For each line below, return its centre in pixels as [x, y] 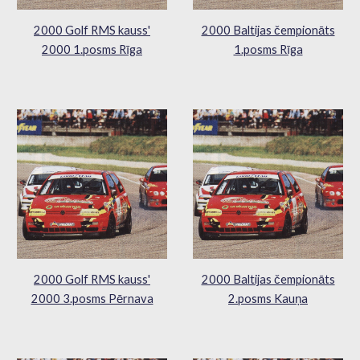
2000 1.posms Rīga [92, 50]
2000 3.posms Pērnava [92, 299]
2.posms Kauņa [268, 299]
